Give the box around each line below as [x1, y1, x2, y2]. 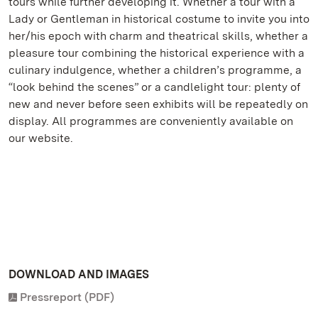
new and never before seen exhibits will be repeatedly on [9, 97, 308, 111]
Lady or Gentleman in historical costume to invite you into [9, 12, 309, 26]
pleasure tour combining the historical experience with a [9, 46, 305, 60]
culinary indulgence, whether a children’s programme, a [9, 63, 302, 77]
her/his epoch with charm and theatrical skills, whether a [9, 29, 308, 43]
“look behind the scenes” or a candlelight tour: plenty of [9, 80, 300, 94]
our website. [9, 131, 73, 145]
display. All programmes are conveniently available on [9, 114, 293, 128]
